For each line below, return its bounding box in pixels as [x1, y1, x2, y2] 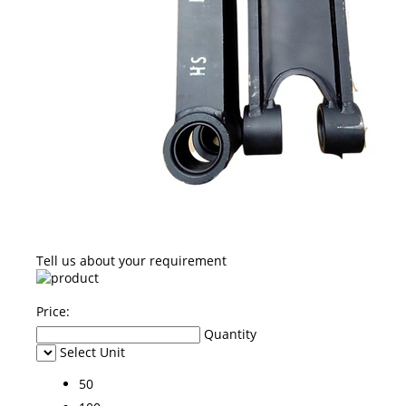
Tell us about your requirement [36, 251, 227, 269]
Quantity [204, 324, 256, 343]
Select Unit [60, 343, 125, 361]
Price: [36, 302, 70, 320]
